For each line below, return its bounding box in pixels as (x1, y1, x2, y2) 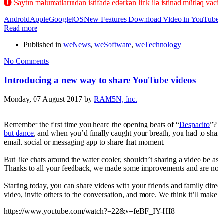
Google (49, 15, 72, 24)
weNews (63, 40, 91, 49)
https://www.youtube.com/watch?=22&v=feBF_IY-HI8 (4, 206, 175, 215)
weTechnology (135, 40, 181, 49)
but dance (4, 128, 34, 137)
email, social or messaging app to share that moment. (4, 137, 165, 146)
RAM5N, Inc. (94, 94, 137, 103)
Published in (23, 40, 61, 49)
